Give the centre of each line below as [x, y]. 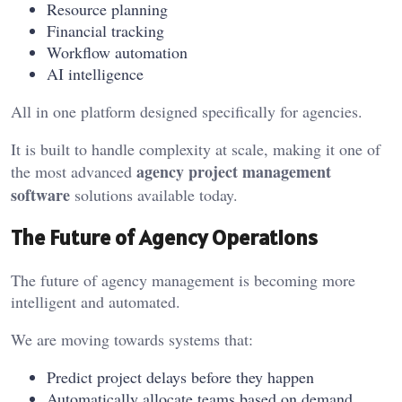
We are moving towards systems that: [132, 340]
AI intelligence [95, 73]
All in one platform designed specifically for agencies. [187, 111]
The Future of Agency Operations [164, 238]
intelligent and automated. [96, 302]
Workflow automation [117, 52]
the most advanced [74, 171]
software [40, 194]
